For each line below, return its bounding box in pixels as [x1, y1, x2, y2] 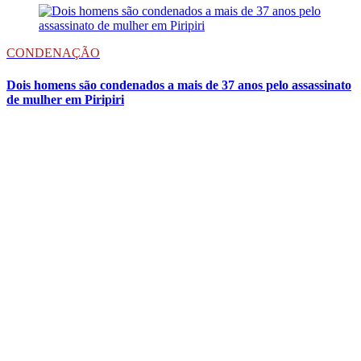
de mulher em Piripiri [6, 92, 124, 106]
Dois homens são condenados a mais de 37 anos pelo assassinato [6, 77, 351, 92]
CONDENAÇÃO [6, 46, 100, 60]
